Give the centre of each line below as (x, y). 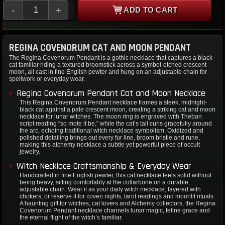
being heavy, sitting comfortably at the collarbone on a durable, (105, 182)
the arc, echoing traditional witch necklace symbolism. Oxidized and (111, 130)
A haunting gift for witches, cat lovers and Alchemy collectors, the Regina (118, 203)
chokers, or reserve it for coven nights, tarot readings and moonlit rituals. (117, 196)
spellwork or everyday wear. (47, 79)
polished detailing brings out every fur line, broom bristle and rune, (110, 137)
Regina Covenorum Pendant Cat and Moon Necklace (111, 93)
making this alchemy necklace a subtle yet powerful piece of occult (110, 144)
